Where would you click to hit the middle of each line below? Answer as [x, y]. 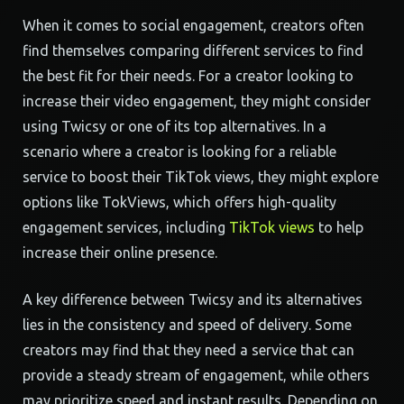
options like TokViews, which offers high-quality [179, 202]
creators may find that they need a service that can [188, 350]
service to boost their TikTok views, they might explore [201, 177]
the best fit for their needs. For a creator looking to [188, 76]
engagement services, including [126, 227]
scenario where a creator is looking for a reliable [179, 151]
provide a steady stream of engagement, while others [196, 375]
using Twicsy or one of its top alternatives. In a [174, 126]
